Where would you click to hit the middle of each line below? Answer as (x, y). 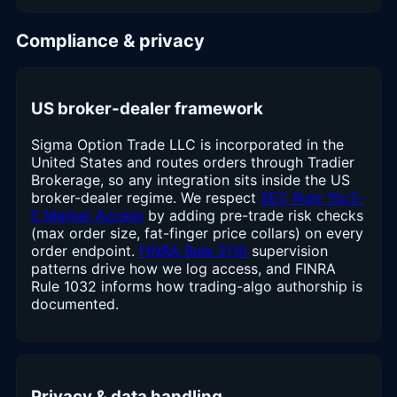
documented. (75, 304)
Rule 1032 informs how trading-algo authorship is (197, 287)
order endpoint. (85, 251)
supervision (288, 251)
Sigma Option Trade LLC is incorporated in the (187, 145)
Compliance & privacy (110, 40)
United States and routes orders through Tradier (193, 163)
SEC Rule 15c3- (312, 198)
